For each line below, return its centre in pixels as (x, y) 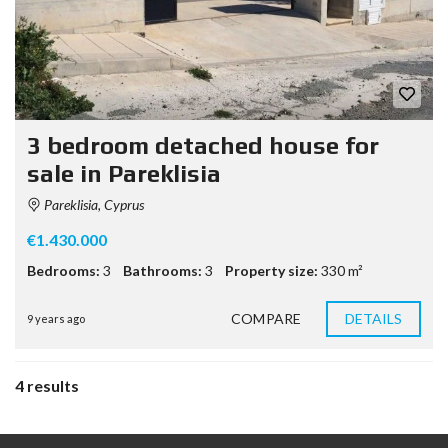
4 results (47, 385)
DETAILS (373, 318)
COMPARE (266, 318)
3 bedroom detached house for (203, 145)
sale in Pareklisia (124, 173)
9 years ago (56, 318)
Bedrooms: (63, 270)
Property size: (271, 270)
